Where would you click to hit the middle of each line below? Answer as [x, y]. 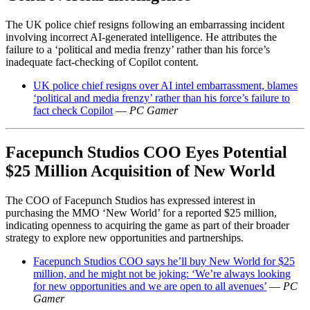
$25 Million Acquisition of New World [140, 171]
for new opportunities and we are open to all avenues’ [150, 286]
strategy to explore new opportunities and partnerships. [125, 238]
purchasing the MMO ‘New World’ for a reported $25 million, [141, 213]
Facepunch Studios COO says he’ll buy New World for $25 [164, 262]
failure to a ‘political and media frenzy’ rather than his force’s [138, 50]
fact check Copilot [73, 111]
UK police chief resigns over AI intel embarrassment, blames [165, 86]
